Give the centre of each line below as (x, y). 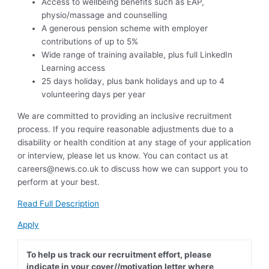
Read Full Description (59, 203)
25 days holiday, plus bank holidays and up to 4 (133, 81)
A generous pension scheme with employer (125, 29)
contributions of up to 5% (90, 42)
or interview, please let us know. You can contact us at (123, 156)
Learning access (74, 68)
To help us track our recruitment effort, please (119, 254)
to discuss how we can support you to (174, 169)
